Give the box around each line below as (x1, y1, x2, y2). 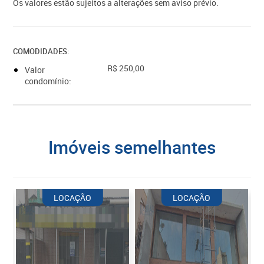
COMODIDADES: (13, 45, 70, 57)
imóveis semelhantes (53, 134, 216, 159)
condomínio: (25, 75, 72, 87)
